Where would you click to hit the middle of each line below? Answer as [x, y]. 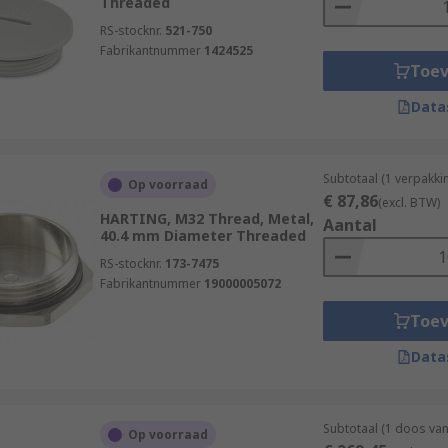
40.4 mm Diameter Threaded [202, 235]
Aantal [349, 225]
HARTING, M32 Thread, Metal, [206, 218]
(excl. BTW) [408, 202]
